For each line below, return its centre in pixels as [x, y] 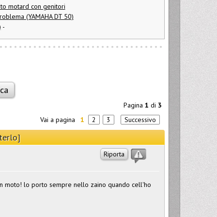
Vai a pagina [58, 119]
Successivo [140, 119]
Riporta [114, 154]
